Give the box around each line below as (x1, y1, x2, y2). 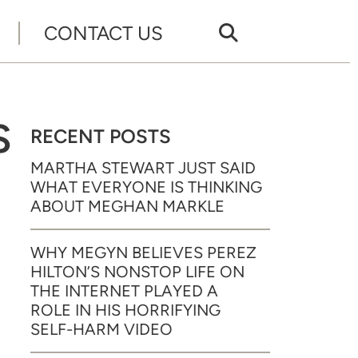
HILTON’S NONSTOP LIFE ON (30, 262, 245, 281)
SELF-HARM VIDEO (30, 320, 173, 339)
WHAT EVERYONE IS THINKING (30, 177, 262, 197)
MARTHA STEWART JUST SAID (30, 158, 256, 177)
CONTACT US (44, 21, 163, 45)
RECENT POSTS (30, 125, 171, 148)
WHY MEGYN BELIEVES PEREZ (30, 243, 257, 262)
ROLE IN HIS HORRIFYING (30, 300, 221, 320)
